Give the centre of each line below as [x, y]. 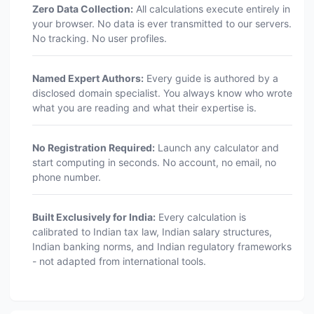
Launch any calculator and [217, 148]
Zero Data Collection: [82, 9]
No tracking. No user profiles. [99, 38]
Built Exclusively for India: [94, 217]
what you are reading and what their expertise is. [144, 108]
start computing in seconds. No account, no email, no [154, 162]
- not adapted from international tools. [119, 261]
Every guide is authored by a [211, 78]
